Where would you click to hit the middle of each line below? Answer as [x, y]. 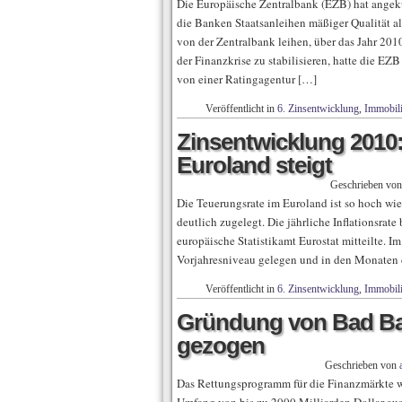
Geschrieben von [362, 365]
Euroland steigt [254, 165]
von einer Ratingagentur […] [247, 79]
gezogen [221, 345]
